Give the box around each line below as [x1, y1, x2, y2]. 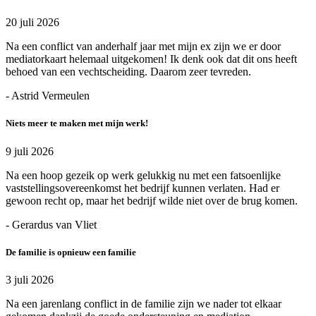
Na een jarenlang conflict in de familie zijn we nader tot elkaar [6, 297, 281, 310]
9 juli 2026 [6, 145, 54, 157]
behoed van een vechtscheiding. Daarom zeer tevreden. [6, 66, 251, 78]
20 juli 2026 [6, 16, 59, 29]
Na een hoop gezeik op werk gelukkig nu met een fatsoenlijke [6, 169, 281, 181]
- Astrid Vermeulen [6, 90, 90, 102]
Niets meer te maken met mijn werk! [6, 118, 148, 129]
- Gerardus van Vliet [6, 218, 97, 231]
